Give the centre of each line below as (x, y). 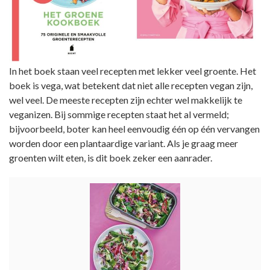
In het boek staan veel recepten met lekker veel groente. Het (133, 71)
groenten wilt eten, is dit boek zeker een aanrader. (111, 157)
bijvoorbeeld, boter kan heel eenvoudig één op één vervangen (134, 128)
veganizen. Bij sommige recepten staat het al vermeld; (119, 114)
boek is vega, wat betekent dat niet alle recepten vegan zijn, (131, 85)
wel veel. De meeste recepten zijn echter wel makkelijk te (126, 99)
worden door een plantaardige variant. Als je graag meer (124, 143)
